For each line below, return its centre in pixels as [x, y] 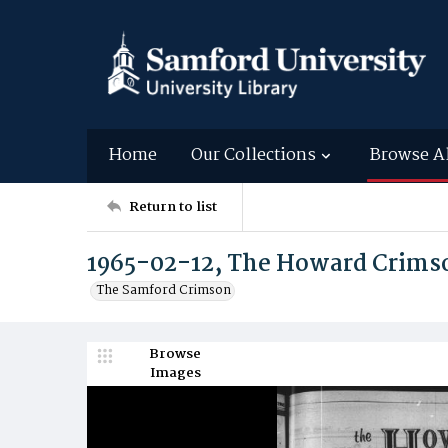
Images [175, 373]
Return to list [173, 206]
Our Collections [253, 155]
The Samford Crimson [164, 290]
